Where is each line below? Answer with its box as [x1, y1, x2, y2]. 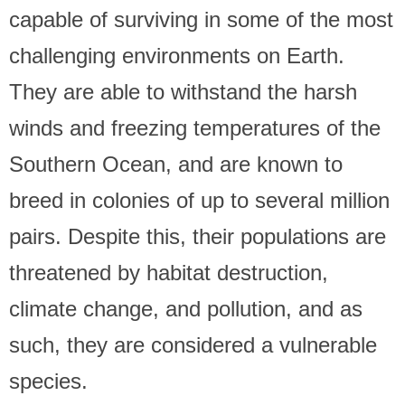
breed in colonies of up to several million [9, 187, 390, 212]
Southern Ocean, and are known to [9, 151, 343, 176]
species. [9, 368, 88, 393]
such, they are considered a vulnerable [9, 332, 377, 357]
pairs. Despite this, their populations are [9, 223, 386, 249]
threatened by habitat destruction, [9, 259, 328, 285]
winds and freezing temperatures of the [9, 115, 381, 140]
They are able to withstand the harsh [9, 79, 357, 104]
